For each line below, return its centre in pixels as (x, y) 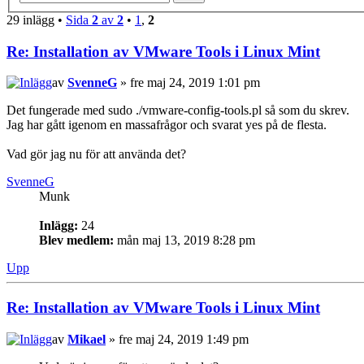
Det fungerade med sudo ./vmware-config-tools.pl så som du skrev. (178, 110)
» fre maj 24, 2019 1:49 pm (177, 339)
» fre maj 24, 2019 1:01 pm (188, 83)
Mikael (87, 339)
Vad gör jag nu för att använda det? (96, 154)
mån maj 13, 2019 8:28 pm (184, 240)
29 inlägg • (36, 19)
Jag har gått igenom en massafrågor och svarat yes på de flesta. (167, 125)
